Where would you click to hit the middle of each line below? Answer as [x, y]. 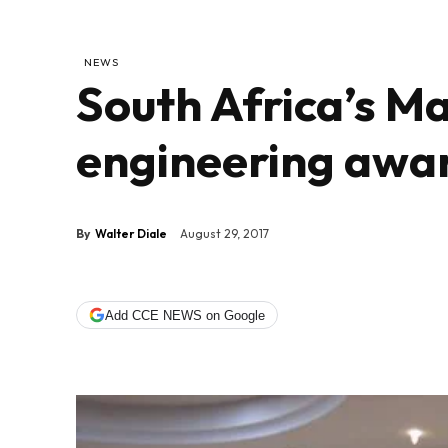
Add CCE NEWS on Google [185, 315]
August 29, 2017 [224, 234]
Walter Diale [131, 233]
